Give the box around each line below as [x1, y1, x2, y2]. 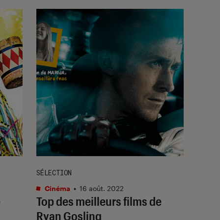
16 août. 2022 [80, 184, 124, 192]
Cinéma [43, 184, 70, 192]
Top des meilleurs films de [36, 193, 162, 208]
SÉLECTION [36, 167, 72, 177]
